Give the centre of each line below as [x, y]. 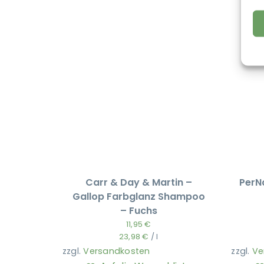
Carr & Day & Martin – [138, 182]
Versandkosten [117, 251]
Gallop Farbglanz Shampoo [138, 196]
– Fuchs [138, 210]
